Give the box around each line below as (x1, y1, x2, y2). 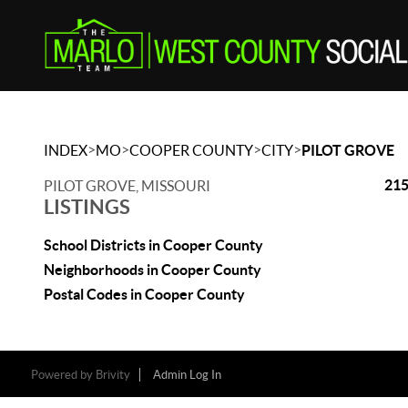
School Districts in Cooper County (44, 237, 263, 253)
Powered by (30, 368, 96, 382)
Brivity (95, 368, 130, 382)
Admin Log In (152, 368, 221, 382)
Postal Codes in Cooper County (44, 286, 245, 302)
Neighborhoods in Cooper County (44, 261, 261, 278)
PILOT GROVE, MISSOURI (44, 178, 210, 194)
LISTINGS (44, 195, 130, 218)
